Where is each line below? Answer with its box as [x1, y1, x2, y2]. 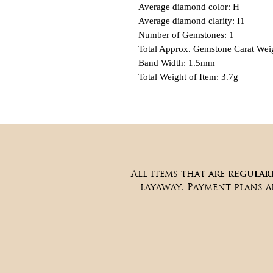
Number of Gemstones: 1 [138, 30, 234, 40]
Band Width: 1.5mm [138, 58, 215, 68]
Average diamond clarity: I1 [138, 16, 245, 26]
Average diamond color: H [138, 2, 239, 12]
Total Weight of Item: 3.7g [138, 72, 238, 82]
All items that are [131, 168, 228, 179]
